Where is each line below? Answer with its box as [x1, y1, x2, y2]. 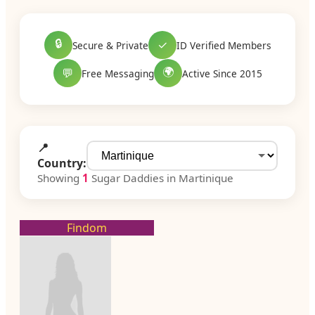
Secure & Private [72, 38, 148, 52]
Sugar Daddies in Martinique [89, 171, 233, 185]
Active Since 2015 [181, 66, 262, 80]
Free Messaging [81, 66, 154, 80]
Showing [37, 171, 82, 185]
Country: [37, 155, 86, 171]
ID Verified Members [176, 38, 271, 52]
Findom [67, 220, 107, 236]
